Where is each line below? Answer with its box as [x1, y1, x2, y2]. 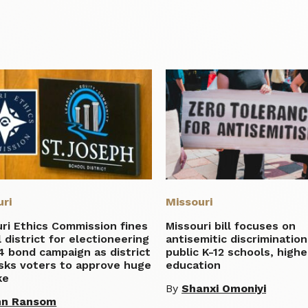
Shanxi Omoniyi [181, 281, 267, 295]
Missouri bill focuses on [166, 219, 296, 232]
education [166, 258, 221, 272]
